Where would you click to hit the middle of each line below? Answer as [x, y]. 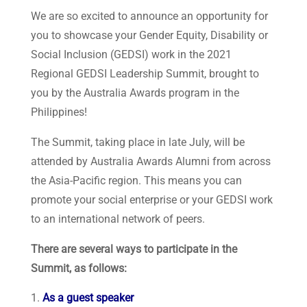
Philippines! [59, 111]
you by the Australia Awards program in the [135, 92]
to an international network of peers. [118, 218]
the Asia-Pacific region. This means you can [136, 180]
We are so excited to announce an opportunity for [149, 15]
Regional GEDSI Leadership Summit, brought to [145, 73]
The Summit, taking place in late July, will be [137, 142]
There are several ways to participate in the [134, 248]
